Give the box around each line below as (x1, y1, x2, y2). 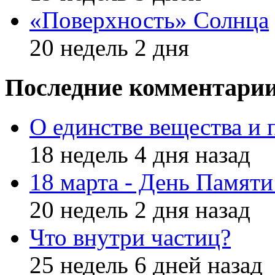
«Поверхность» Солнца (29, 6, 269, 33)
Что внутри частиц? (29, 224, 231, 251)
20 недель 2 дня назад (29, 196, 250, 223)
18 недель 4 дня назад (29, 141, 250, 168)
